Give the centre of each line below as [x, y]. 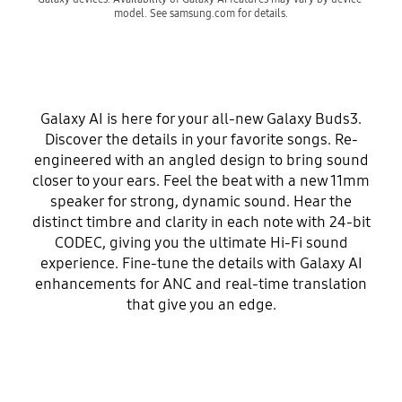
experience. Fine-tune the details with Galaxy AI [201, 264]
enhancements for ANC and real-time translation [201, 284]
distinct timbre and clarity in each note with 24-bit [201, 223]
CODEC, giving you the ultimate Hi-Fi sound [201, 243]
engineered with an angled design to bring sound [201, 161]
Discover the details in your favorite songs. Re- [201, 140]
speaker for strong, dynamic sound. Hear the [201, 202]
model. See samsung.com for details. [201, 13]
